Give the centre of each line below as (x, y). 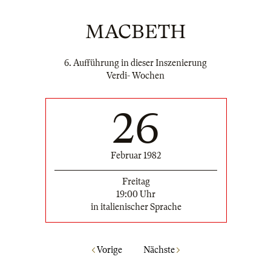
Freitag (136, 181)
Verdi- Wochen (135, 76)
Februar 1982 (136, 155)
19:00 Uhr (136, 194)
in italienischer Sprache (136, 207)
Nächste (160, 250)
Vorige (108, 250)
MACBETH (135, 32)
